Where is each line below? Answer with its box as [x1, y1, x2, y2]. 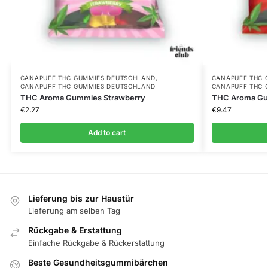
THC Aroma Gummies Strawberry [20, 93, 145, 103]
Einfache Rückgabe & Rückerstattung [28, 237, 165, 248]
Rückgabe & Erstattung [28, 225, 122, 236]
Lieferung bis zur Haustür [28, 193, 134, 204]
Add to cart [88, 128, 126, 138]
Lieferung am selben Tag [28, 206, 120, 216]
